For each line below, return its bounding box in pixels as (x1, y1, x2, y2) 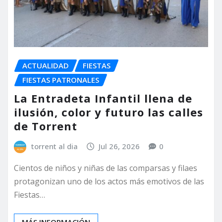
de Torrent (14, 118, 77, 134)
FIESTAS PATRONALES (22, 75, 99, 85)
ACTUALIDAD (22, 60, 69, 71)
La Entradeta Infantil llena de (14, 91, 192, 106)
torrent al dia (31, 141, 78, 152)
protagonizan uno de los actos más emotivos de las (14, 175, 204, 187)
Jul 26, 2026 (99, 141, 140, 152)
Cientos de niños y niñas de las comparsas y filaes (14, 162, 197, 173)
